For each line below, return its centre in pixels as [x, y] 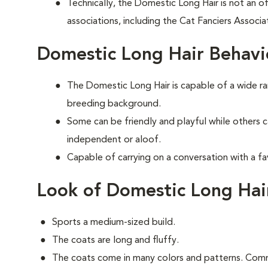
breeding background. [114, 104]
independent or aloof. [114, 140]
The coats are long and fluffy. [115, 240]
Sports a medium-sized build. [114, 223]
